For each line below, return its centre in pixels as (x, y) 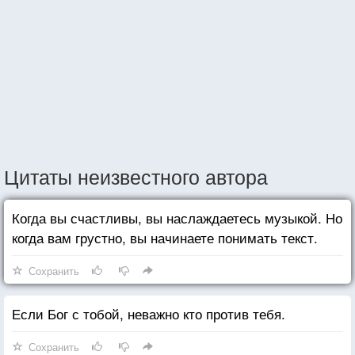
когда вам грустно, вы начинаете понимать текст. (165, 237)
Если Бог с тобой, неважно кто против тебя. (149, 313)
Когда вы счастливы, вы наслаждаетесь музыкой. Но (177, 217)
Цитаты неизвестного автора (136, 176)
